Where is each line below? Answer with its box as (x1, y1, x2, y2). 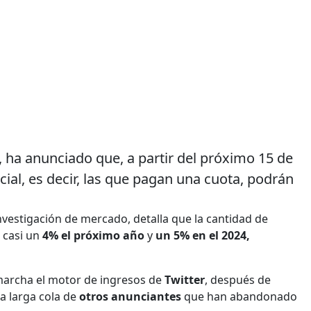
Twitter (165, 271, 205, 287)
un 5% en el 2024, (155, 227, 250, 243)
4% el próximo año (42, 227, 144, 243)
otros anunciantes (76, 288, 181, 304)
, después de (205, 271, 271, 287)
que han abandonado (181, 288, 297, 304)
